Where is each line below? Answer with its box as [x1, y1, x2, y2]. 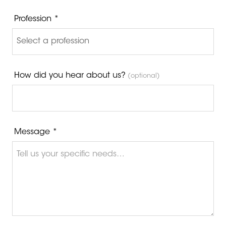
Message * [14, 128, 58, 136]
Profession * [14, 15, 59, 23]
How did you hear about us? [14, 71, 126, 80]
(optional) [126, 73, 160, 79]
